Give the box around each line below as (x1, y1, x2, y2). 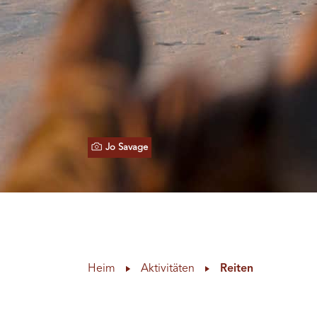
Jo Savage (105, 143, 148, 152)
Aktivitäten (141, 263, 195, 275)
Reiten (220, 263, 254, 275)
